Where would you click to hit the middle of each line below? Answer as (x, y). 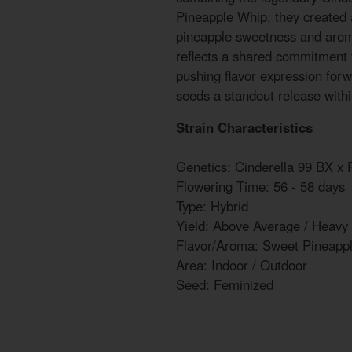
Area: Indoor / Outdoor (242, 265)
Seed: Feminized (225, 285)
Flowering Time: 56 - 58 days (260, 187)
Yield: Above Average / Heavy (262, 226)
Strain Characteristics (244, 128)
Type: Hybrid (212, 206)
